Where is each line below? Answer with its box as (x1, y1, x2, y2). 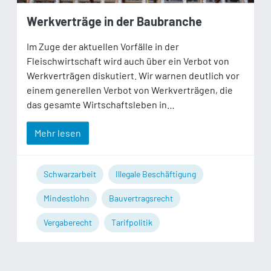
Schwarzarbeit (44, 168, 96, 179)
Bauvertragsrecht (109, 192, 173, 203)
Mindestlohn (44, 192, 90, 203)
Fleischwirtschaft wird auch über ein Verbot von (27, 54, 229, 67)
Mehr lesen (34, 126, 81, 139)
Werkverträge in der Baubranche (27, 13, 202, 28)
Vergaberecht (44, 217, 92, 227)
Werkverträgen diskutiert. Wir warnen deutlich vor (27, 69, 240, 81)
